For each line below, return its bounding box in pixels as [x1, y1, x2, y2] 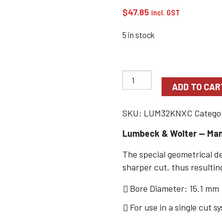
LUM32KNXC [144, 108, 193, 118]
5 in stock [122, 30, 155, 40]
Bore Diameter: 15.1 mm [130, 183, 220, 194]
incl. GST [151, 8, 180, 17]
